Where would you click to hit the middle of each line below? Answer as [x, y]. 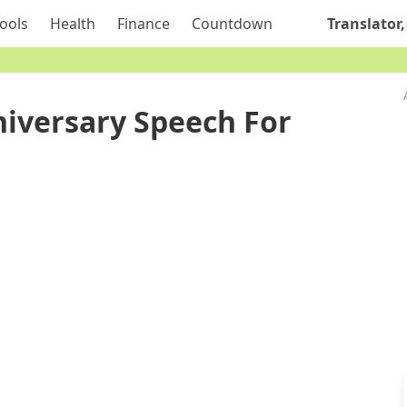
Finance [143, 24]
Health [72, 24]
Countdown [232, 24]
